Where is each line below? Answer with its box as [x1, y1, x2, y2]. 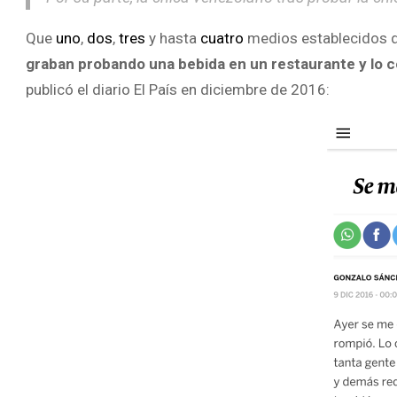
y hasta [145, 28, 200, 47]
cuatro [200, 28, 244, 47]
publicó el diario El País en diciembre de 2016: [26, 80, 330, 98]
